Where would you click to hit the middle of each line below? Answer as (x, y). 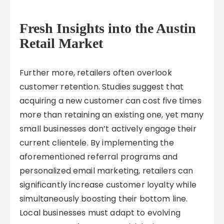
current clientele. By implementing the (97, 143)
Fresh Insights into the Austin (108, 28)
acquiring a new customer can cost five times (110, 101)
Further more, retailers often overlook (96, 73)
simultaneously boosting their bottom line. (104, 199)
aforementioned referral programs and (99, 157)
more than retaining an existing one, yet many (111, 115)
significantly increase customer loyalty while (108, 185)
